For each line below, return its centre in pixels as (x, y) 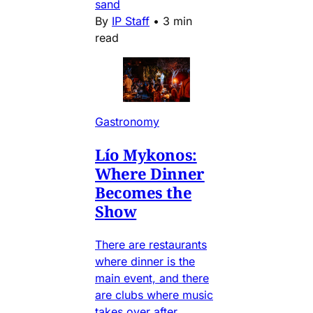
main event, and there (152, 278)
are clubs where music (154, 294)
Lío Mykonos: (146, 154)
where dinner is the (145, 261)
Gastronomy (127, 121)
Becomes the (144, 192)
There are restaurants (151, 244)
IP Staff (131, 21)
